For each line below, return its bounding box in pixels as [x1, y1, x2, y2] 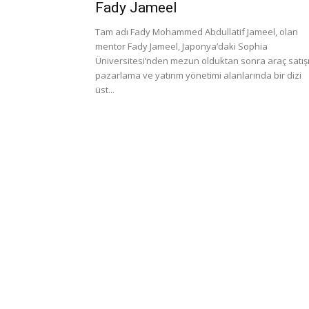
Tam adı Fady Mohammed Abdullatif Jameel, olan [95, 26, 298, 38]
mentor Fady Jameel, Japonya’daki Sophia [95, 40, 268, 52]
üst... [95, 83, 114, 96]
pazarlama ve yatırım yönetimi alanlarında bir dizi [95, 69, 301, 81]
